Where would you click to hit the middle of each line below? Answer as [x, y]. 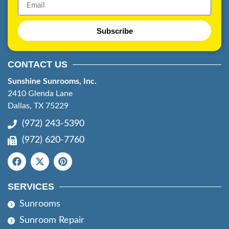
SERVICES [31, 187]
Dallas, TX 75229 [38, 106]
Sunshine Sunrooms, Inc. [52, 81]
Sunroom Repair [52, 220]
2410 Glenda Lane [40, 94]
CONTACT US [38, 64]
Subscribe [114, 31]
